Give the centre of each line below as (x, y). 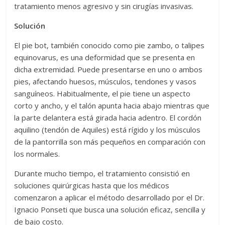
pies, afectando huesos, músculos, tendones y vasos (105, 82)
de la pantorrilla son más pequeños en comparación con (110, 142)
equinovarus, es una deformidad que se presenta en (105, 58)
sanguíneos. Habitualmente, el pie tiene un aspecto (102, 94)
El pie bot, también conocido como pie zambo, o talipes (109, 45)
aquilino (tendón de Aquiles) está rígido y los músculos (107, 130)
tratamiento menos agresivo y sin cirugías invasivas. (104, 6)
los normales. (37, 154)
